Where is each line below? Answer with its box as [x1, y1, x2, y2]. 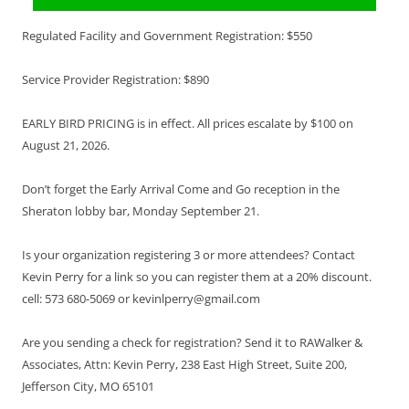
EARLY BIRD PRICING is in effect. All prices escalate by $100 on [22, 115, 353, 131]
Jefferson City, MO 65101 [22, 378, 154, 394]
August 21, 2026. [22, 137, 110, 153]
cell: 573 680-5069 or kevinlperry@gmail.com [22, 290, 260, 307]
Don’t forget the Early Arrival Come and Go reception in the [22, 181, 340, 197]
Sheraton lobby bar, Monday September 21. [22, 203, 259, 219]
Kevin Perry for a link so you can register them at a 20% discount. [22, 268, 372, 285]
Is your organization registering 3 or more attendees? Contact [22, 246, 355, 263]
